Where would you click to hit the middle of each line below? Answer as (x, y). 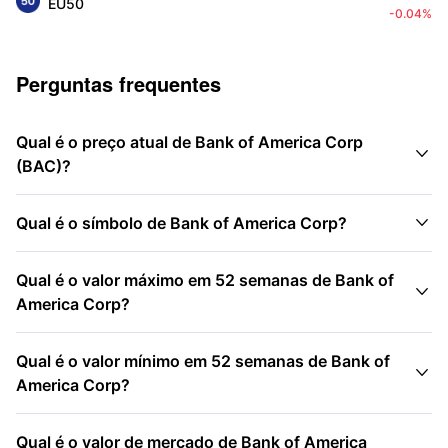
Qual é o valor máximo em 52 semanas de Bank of (205, 280)
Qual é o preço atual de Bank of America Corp (189, 142)
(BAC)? (43, 166)
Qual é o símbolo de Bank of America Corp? (181, 223)
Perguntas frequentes (118, 83)
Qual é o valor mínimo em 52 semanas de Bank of (203, 361)
